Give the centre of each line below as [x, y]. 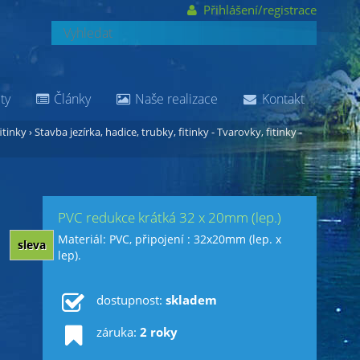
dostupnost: [131, 300]
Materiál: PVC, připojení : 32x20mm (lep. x [170, 239]
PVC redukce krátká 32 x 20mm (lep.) [170, 217]
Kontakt [281, 99]
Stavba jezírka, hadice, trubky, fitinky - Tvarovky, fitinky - [168, 132]
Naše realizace [174, 99]
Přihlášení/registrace [258, 10]
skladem [191, 300]
